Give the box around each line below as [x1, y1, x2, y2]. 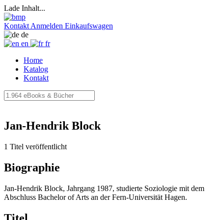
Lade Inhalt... [4, 4, 45, 12]
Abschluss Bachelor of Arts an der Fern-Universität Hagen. [4, 192, 187, 201]
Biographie [4, 161, 60, 174]
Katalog [24, 65, 48, 73]
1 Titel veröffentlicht [4, 142, 67, 151]
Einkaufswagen [65, 22, 113, 30]
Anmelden [30, 22, 63, 30]
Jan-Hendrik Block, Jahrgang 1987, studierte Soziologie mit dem [4, 184, 204, 192]
